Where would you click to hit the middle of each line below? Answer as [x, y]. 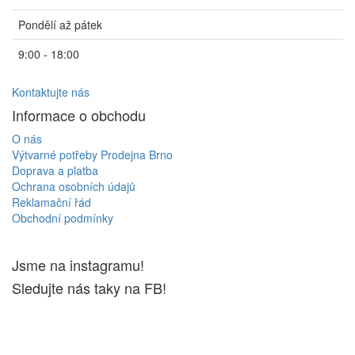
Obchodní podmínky [63, 218]
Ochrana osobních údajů [74, 186]
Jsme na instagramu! [78, 264]
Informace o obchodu [79, 115]
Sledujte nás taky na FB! [89, 287]
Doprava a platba [55, 170]
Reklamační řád [52, 202]
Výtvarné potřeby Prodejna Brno [92, 154]
